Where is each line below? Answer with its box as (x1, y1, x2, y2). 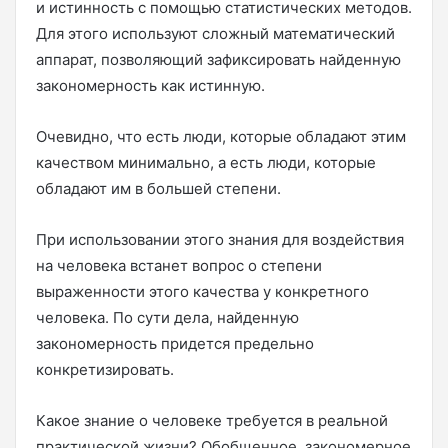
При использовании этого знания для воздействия (36, 229, 404, 249)
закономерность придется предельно (36, 333, 314, 353)
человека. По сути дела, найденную (36, 307, 299, 327)
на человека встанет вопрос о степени (36, 255, 322, 275)
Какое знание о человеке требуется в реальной (36, 410, 388, 430)
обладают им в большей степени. (36, 178, 281, 198)
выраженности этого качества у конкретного (36, 281, 369, 301)
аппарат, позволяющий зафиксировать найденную (36, 49, 401, 69)
